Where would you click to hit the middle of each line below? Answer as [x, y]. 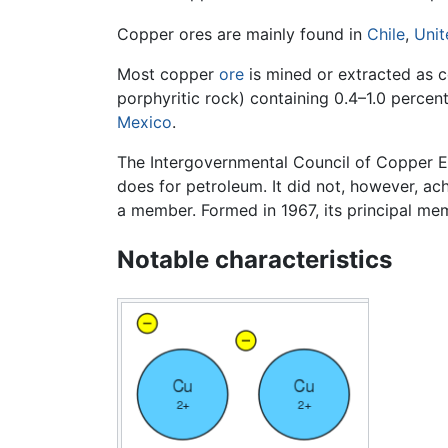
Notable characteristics [254, 260]
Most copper [168, 74]
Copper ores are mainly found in [242, 34]
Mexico [144, 122]
